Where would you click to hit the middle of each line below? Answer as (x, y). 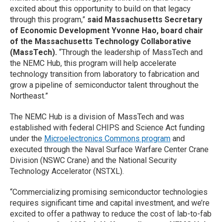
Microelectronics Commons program (107, 139)
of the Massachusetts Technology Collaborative (101, 41)
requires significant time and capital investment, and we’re (110, 203)
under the (27, 139)
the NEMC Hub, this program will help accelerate (93, 63)
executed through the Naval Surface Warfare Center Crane (109, 149)
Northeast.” (30, 96)
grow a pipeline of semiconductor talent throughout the (104, 85)
